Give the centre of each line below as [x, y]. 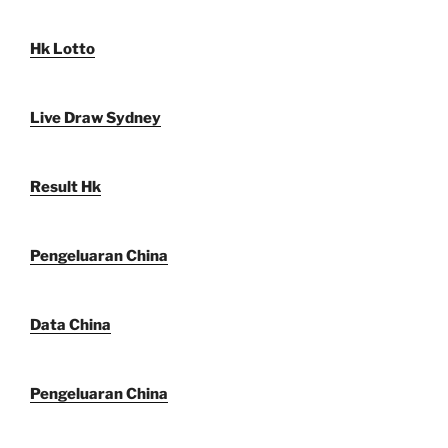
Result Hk [65, 187]
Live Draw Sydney [95, 118]
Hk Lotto [62, 49]
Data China [70, 325]
